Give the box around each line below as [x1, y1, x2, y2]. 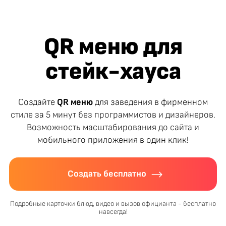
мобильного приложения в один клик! [37, 134, 189, 145]
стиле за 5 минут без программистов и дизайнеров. [11, 109, 215, 120]
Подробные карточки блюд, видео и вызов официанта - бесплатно [10, 200, 216, 208]
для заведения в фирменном [93, 96, 208, 107]
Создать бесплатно [68, 168, 147, 180]
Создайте [18, 96, 57, 107]
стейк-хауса [45, 58, 181, 86]
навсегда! [98, 208, 128, 216]
